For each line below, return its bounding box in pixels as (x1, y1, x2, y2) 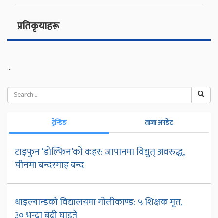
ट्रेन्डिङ (52, 116, 67, 128)
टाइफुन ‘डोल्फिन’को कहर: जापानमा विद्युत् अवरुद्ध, (15, 144, 184, 160)
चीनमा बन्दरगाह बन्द (15, 157, 84, 173)
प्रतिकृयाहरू (17, 17, 59, 35)
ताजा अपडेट (145, 116, 173, 128)
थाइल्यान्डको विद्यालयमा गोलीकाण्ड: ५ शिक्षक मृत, (15, 194, 182, 210)
